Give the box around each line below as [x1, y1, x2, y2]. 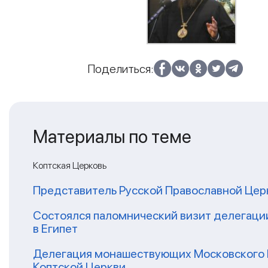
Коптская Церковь [33, 159, 106, 171]
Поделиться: [87, 61, 154, 76]
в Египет [33, 221, 78, 236]
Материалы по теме [33, 125, 191, 147]
